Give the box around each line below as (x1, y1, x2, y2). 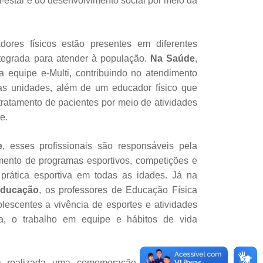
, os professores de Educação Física (38, 185, 197, 195)
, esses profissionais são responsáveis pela (2, 141, 197, 151)
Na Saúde (150, 53, 195, 64)
